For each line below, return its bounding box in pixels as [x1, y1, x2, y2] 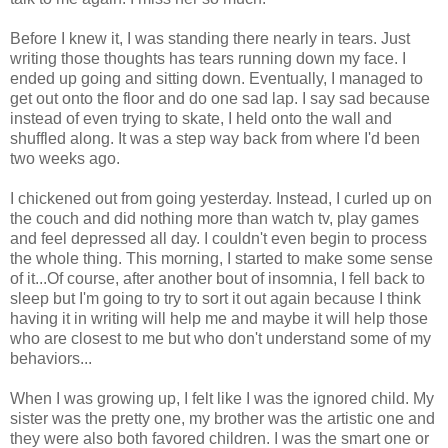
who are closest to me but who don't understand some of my [10, 329, 431, 347]
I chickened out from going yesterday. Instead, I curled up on [10, 189, 432, 207]
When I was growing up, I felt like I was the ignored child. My [10, 389, 434, 407]
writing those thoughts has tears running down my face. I [10, 49, 406, 67]
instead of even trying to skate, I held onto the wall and [10, 109, 392, 127]
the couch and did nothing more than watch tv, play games [10, 209, 419, 227]
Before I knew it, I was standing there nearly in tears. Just [10, 29, 410, 47]
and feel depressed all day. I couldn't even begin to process [10, 229, 427, 247]
